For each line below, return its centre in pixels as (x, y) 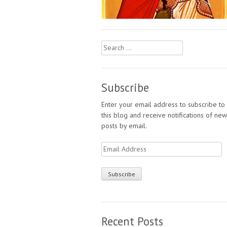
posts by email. (124, 125)
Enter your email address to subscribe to (163, 104)
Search (112, 46)
